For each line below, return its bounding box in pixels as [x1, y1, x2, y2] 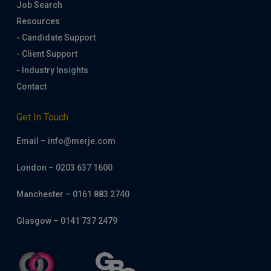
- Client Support [16, 49, 77, 59]
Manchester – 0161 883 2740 [16, 189, 129, 199]
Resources [16, 16, 60, 26]
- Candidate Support [16, 33, 96, 42]
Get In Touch [16, 111, 68, 123]
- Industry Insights [16, 65, 88, 75]
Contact [16, 82, 47, 91]
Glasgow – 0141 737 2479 [16, 216, 117, 226]
